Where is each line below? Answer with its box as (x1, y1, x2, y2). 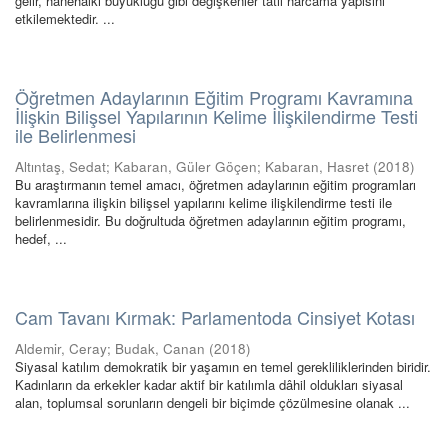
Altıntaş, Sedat (15, 157, 106, 176)
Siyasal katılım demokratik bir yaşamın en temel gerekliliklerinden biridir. (15, 357, 431, 376)
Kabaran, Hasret (265, 157, 369, 176)
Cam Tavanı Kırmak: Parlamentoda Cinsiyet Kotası (15, 304, 415, 330)
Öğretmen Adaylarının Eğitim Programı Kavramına (15, 84, 413, 110)
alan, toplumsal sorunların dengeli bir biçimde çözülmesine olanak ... (15, 393, 410, 412)
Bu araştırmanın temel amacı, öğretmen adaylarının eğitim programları (15, 175, 416, 194)
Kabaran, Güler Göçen (114, 157, 257, 176)
